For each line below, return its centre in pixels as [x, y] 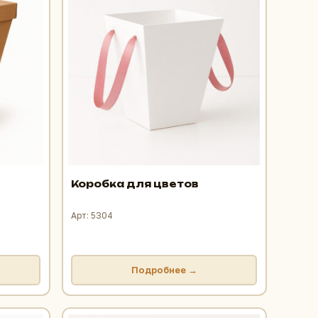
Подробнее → [164, 270]
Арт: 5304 [92, 215]
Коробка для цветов [135, 183]
